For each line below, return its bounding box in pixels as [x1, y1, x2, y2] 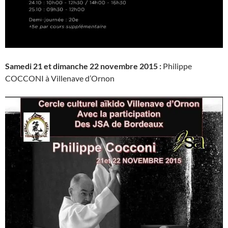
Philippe [163, 61, 192, 71]
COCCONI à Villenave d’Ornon [5, 73, 115, 83]
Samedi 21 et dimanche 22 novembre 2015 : [5, 61, 163, 71]
